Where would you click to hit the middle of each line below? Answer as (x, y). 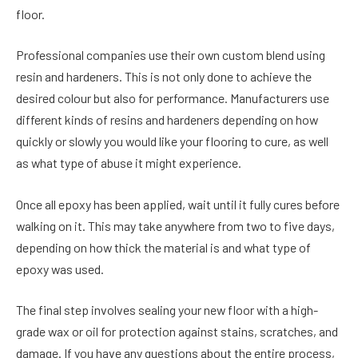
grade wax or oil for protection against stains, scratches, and (177, 332)
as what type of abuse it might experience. (129, 163)
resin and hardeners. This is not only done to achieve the (164, 77)
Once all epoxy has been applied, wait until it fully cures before (178, 204)
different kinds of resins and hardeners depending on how (167, 120)
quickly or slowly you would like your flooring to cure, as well (172, 141)
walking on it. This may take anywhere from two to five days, (175, 225)
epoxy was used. (60, 268)
